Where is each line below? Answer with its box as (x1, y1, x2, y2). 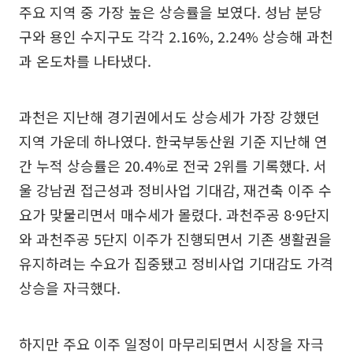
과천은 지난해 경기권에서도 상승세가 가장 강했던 (19, 106, 320, 127)
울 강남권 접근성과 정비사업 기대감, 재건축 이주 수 (19, 179, 332, 200)
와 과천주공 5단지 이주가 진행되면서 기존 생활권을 (19, 228, 332, 249)
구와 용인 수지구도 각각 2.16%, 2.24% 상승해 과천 (19, 25, 333, 46)
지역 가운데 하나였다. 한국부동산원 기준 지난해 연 (19, 130, 328, 151)
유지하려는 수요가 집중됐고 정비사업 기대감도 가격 (19, 252, 333, 273)
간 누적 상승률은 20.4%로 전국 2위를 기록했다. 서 (19, 154, 327, 176)
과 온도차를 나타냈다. (19, 50, 151, 71)
